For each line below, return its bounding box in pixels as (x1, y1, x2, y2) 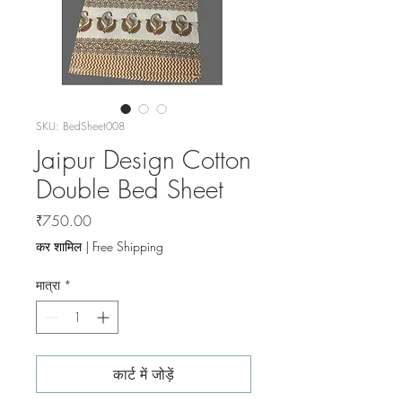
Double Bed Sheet (36, 172, 223, 206)
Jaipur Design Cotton (36, 143, 251, 177)
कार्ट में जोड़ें (113, 364, 174, 385)
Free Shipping (92, 238, 163, 256)
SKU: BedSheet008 (36, 118, 125, 135)
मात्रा (36, 276, 60, 294)
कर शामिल (36, 238, 82, 256)
